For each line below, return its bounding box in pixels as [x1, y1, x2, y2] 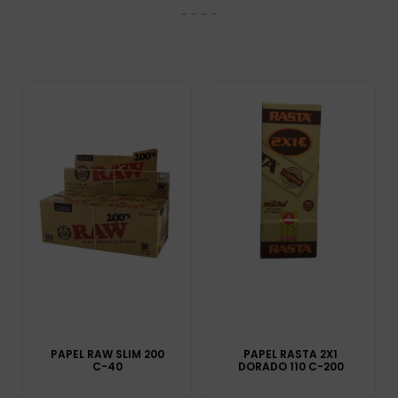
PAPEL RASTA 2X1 [243, 346, 338, 362]
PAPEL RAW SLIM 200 [50, 346, 164, 362]
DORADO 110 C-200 [237, 359, 344, 375]
